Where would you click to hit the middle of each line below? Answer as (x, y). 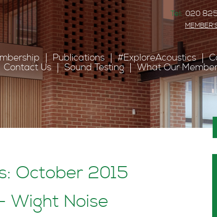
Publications (79, 58)
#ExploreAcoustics (157, 58)
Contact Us (28, 68)
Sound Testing (94, 68)
